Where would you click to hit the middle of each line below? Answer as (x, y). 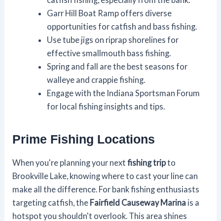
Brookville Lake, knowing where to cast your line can (105, 176)
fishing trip (147, 162)
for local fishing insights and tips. (106, 106)
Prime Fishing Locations (84, 139)
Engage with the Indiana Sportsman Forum (123, 93)
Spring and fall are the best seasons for (117, 66)
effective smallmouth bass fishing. (109, 53)
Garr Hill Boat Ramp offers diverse (109, 13)
